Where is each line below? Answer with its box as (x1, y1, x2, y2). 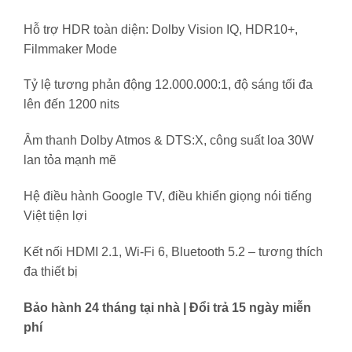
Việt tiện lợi (24, 209, 87, 223)
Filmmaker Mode (24, 42, 117, 56)
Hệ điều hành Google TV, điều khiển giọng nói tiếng (24, 189, 312, 203)
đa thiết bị (24, 264, 78, 278)
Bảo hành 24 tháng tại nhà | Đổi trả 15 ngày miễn (24, 300, 311, 314)
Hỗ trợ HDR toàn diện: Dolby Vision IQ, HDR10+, (24, 22, 298, 36)
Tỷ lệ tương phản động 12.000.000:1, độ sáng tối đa (24, 78, 313, 92)
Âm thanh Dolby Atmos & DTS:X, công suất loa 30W (24, 134, 313, 148)
